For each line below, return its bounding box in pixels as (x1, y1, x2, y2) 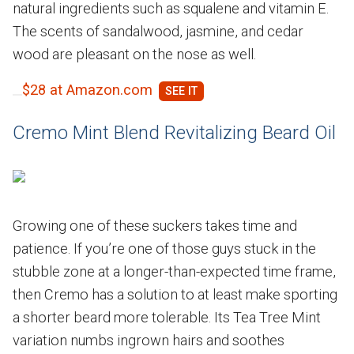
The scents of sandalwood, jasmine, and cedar (13, 22, 303, 40)
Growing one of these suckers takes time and (13, 217, 297, 234)
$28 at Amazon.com (22, 81, 153, 98)
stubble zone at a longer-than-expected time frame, (13, 262, 336, 280)
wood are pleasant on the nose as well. (13, 45, 256, 62)
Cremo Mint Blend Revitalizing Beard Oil (13, 121, 336, 144)
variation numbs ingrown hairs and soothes (13, 331, 284, 348)
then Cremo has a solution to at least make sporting (13, 285, 337, 303)
